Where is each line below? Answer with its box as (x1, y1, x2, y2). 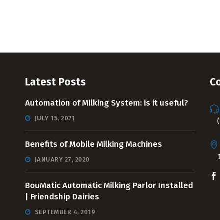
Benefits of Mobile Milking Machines (25, 138, 162, 149)
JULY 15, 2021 (33, 114, 75, 122)
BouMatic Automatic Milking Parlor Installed (25, 180, 193, 191)
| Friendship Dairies (25, 191, 99, 202)
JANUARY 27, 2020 (33, 155, 90, 163)
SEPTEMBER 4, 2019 (33, 208, 96, 216)
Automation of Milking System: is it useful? (25, 97, 188, 108)
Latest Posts (25, 75, 86, 88)
